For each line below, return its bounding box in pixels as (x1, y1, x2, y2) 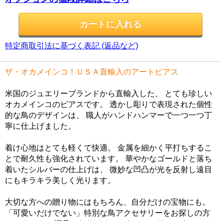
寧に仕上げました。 (5, 122, 76, 131)
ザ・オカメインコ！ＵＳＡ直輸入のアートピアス (5, 68, 179, 76)
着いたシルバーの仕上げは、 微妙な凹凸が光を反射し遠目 (5, 165, 212, 174)
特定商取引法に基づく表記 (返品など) (5, 41, 138, 50)
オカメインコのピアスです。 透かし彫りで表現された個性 (5, 100, 212, 109)
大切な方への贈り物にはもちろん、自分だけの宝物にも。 (5, 198, 210, 207)
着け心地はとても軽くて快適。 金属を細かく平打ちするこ (5, 144, 212, 152)
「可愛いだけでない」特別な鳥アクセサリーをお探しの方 (5, 209, 210, 218)
